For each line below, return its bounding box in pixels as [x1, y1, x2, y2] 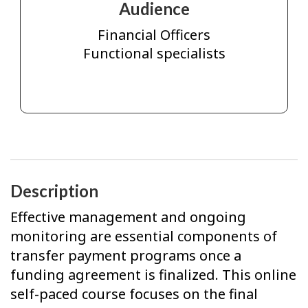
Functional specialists [82, 44, 225, 63]
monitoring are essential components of [10, 227, 277, 246]
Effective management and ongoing [10, 208, 246, 227]
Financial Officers [98, 25, 210, 45]
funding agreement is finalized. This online [10, 265, 296, 285]
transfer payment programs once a [10, 246, 241, 265]
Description [10, 180, 98, 201]
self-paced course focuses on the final [10, 285, 258, 304]
